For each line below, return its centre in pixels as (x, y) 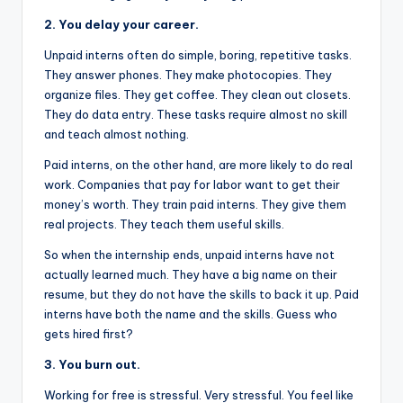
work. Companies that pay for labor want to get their (192, 184)
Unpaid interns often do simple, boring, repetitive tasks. (198, 54)
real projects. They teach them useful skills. (164, 224)
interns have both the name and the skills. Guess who (191, 313)
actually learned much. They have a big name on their (191, 274)
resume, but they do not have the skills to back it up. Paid (201, 294)
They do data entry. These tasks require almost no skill (196, 114)
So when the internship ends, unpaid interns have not (189, 254)
